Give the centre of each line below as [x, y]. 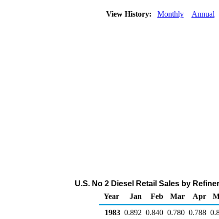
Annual [203, 14]
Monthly [170, 14]
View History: [130, 14]
